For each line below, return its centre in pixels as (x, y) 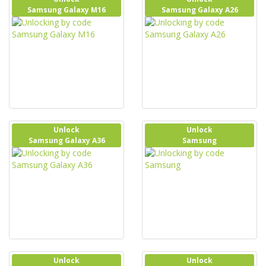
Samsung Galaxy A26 (199, 10)
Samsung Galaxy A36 (66, 140)
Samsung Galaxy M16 (66, 10)
